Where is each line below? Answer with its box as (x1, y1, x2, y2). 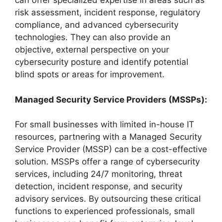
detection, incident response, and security (15, 181, 182, 191)
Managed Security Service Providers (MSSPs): (15, 94, 207, 105)
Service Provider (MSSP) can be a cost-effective (15, 144, 207, 154)
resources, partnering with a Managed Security (15, 132, 202, 142)
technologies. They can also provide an (15, 32, 170, 42)
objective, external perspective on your (15, 45, 169, 55)
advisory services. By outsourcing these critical (15, 194, 201, 204)
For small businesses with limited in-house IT (15, 119, 194, 129)
